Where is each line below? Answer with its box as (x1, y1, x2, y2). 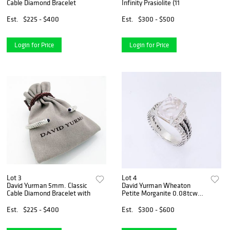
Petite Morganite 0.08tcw (122, 188, 198, 198)
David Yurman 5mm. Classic (7, 181, 87, 190)
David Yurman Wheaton (122, 181, 191, 190)
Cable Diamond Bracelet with (7, 188, 90, 198)
